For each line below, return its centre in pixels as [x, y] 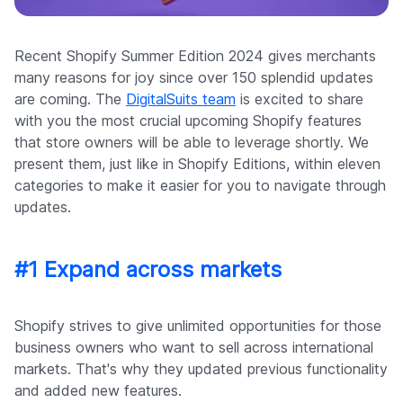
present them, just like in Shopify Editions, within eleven [197, 164]
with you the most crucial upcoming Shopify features [188, 121]
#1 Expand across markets [148, 270]
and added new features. [98, 391]
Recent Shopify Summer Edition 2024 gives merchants [195, 56]
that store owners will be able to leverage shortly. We [192, 143]
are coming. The [70, 99]
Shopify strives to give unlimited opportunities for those [198, 326]
